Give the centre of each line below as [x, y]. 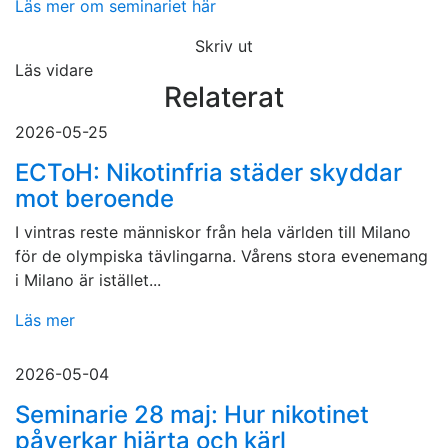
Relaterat [224, 97]
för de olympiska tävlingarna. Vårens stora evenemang [221, 256]
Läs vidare [54, 70]
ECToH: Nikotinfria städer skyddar [208, 173]
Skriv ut [224, 46]
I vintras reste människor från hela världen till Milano [213, 232]
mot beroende [94, 199]
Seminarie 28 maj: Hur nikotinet [192, 415]
